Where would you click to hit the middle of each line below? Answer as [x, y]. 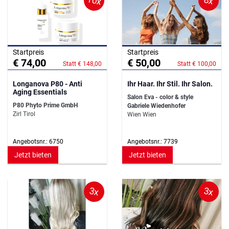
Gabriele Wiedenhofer [156, 106]
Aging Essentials [40, 92]
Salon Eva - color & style [160, 97]
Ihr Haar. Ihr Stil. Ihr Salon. [170, 84]
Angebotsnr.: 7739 [153, 142]
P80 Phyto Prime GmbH [45, 106]
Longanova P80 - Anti [48, 84]
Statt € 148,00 [82, 64]
